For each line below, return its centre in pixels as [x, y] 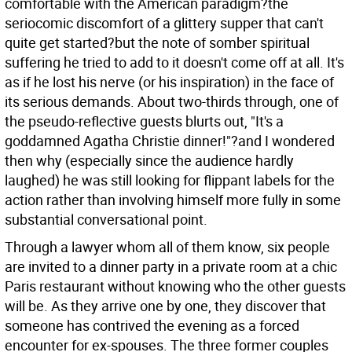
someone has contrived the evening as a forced [152, 325]
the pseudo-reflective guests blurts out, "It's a [144, 121]
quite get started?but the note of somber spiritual [157, 42]
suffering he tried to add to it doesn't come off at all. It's [174, 62]
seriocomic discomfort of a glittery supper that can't [164, 23]
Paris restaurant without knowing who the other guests [175, 286]
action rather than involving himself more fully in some [173, 200]
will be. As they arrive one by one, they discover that [165, 306]
